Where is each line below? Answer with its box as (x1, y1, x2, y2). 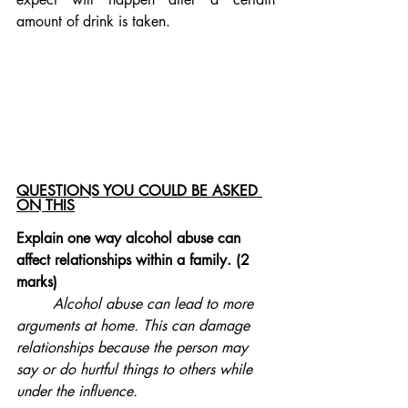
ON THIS (16, 196, 75, 215)
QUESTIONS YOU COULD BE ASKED (16, 181, 262, 200)
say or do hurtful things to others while (16, 360, 257, 379)
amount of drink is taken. (16, 12, 175, 31)
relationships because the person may (16, 338, 252, 357)
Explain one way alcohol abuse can (16, 229, 245, 248)
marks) (16, 272, 57, 291)
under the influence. (16, 382, 142, 401)
